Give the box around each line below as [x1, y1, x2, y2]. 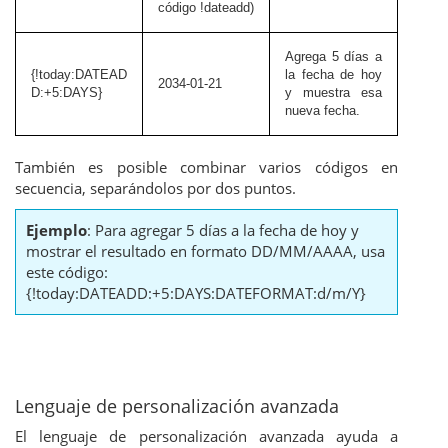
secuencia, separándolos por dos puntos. [15, 178, 296, 199]
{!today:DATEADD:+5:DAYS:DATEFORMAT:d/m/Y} [26, 283, 366, 304]
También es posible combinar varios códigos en [15, 157, 398, 178]
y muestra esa [285, 85, 382, 101]
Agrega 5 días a [285, 49, 382, 65]
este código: [26, 262, 108, 283]
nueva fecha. [285, 103, 360, 119]
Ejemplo [26, 220, 87, 241]
